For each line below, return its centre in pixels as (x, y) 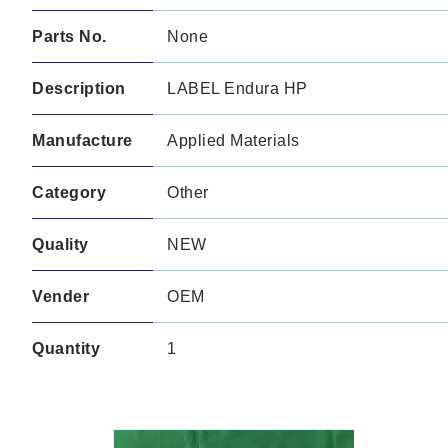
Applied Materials (233, 140)
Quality (60, 244)
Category (69, 192)
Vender (60, 296)
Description (79, 88)
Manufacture (82, 140)
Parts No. (69, 36)
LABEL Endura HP (237, 88)
